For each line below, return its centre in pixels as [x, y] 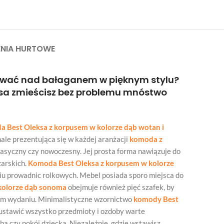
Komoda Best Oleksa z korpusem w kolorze [101, 163]
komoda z [146, 139]
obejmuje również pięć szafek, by [120, 187]
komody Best [155, 199]
